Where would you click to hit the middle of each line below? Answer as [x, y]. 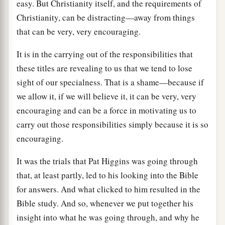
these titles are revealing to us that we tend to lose [104, 68]
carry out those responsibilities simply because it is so [113, 124]
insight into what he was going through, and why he [108, 217]
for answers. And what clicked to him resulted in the [108, 189]
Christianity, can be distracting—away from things [106, 17]
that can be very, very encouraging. [79, 31]
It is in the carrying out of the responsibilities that [105, 54]
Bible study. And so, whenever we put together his [105, 203]
